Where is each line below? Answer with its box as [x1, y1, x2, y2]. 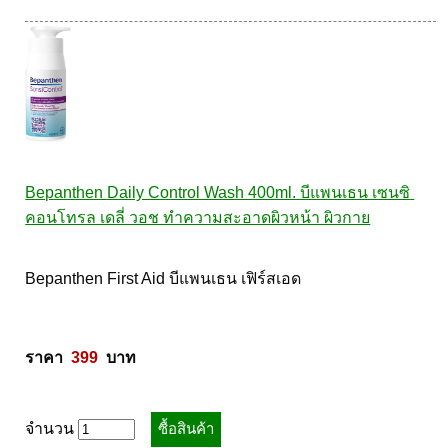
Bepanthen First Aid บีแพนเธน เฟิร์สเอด [25, 270, 306, 287]
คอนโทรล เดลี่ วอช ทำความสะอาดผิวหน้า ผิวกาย [25, 209, 371, 226]
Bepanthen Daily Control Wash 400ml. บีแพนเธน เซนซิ [25, 184, 411, 201]
